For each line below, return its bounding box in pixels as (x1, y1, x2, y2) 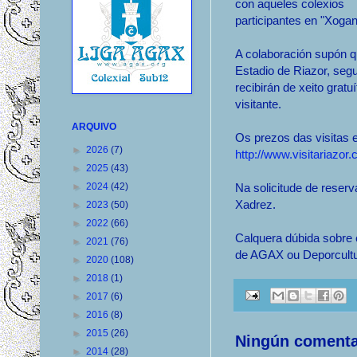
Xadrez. (235, 198, 276, 212)
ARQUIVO (72, 121, 116, 132)
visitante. (235, 97, 281, 112)
